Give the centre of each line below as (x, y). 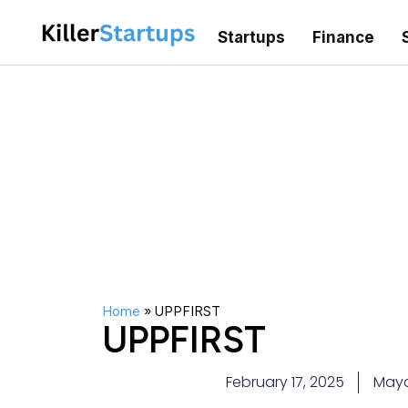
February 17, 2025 (285, 382)
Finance (343, 37)
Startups (251, 37)
